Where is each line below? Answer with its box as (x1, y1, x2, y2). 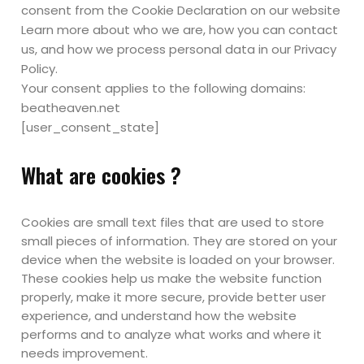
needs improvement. (21, 344, 149, 362)
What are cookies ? (21, 159, 182, 191)
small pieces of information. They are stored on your (21, 232, 338, 249)
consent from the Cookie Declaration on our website (21, 2, 341, 19)
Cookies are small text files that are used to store (21, 214, 325, 231)
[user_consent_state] (21, 119, 160, 136)
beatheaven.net (21, 99, 121, 116)
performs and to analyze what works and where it (21, 326, 323, 343)
